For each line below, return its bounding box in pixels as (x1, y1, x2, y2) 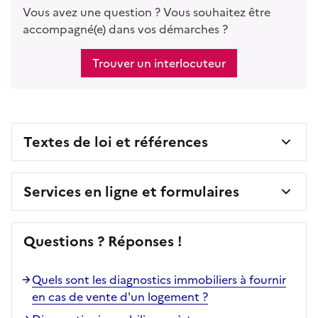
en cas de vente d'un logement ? (32, 287, 208, 305)
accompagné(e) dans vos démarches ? (23, 20, 228, 38)
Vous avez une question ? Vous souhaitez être (23, 3, 270, 21)
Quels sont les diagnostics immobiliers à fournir (32, 270, 286, 288)
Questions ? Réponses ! (23, 230, 182, 252)
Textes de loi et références (23, 131, 208, 153)
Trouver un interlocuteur (92, 54, 226, 72)
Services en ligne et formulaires (23, 180, 239, 202)
